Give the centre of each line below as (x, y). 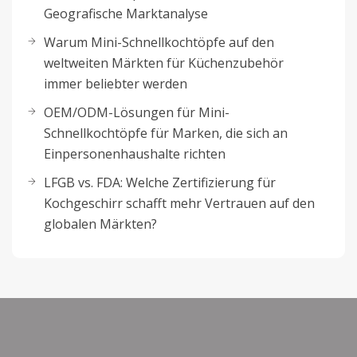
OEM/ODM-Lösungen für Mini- (137, 112)
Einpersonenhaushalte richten (135, 154)
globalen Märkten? (100, 224)
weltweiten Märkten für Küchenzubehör (164, 63)
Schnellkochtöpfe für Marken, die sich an (166, 133)
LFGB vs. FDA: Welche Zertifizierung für (160, 182)
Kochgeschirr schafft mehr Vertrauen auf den (179, 203)
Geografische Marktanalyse (126, 14)
